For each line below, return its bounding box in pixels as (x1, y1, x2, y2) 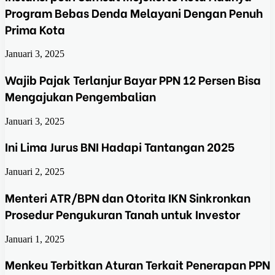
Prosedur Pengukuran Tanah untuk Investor (5, 205, 240, 222)
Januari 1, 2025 (5, 233, 64, 244)
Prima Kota (5, 20, 65, 37)
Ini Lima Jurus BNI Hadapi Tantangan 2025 (5, 138, 234, 155)
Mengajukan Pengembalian (5, 87, 156, 104)
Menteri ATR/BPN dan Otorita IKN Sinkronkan (5, 188, 250, 206)
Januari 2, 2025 (5, 166, 64, 177)
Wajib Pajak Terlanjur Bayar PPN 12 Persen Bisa (5, 71, 261, 88)
